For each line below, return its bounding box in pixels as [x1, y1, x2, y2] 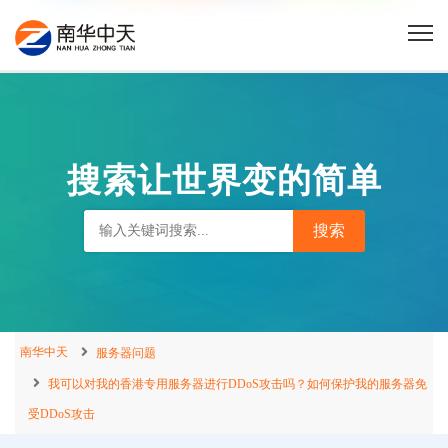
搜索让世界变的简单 [66, 156, 382, 204]
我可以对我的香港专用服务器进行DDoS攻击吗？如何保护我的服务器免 [48, 377, 427, 391]
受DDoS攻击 [28, 407, 95, 421]
